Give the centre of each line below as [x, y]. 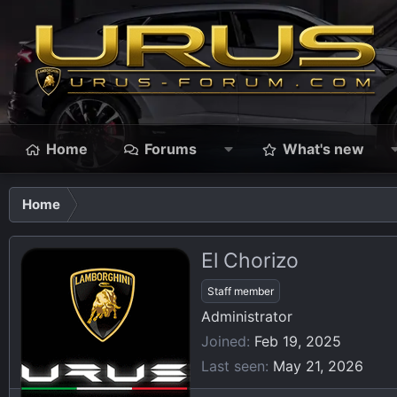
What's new [323, 149]
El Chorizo [250, 260]
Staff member [241, 291]
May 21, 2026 [318, 366]
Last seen [233, 366]
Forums [171, 149]
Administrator [247, 316]
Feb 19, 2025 [298, 341]
